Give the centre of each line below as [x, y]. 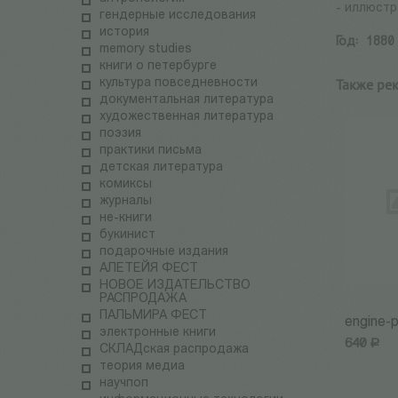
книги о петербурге [158, 67]
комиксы [126, 185]
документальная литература [187, 100]
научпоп [124, 384]
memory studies [146, 50]
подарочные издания [164, 252]
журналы [126, 202]
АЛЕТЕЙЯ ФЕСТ [149, 269]
